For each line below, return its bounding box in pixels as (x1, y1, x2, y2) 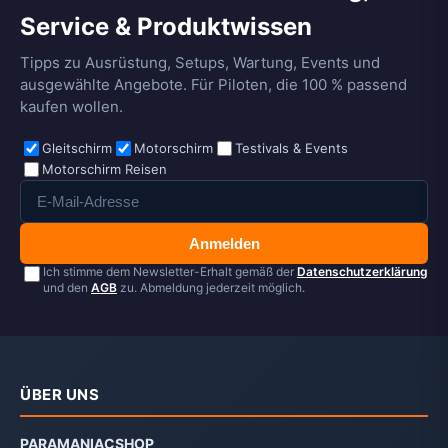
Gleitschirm (42, 140, 112, 157)
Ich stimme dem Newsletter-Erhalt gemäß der (43, 263, 297, 279)
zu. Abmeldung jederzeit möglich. (117, 279, 305, 295)
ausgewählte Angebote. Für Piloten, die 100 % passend (20, 74, 407, 94)
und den (43, 279, 91, 295)
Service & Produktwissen (20, 11, 312, 41)
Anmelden (188, 234, 260, 252)
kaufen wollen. (20, 96, 123, 116)
